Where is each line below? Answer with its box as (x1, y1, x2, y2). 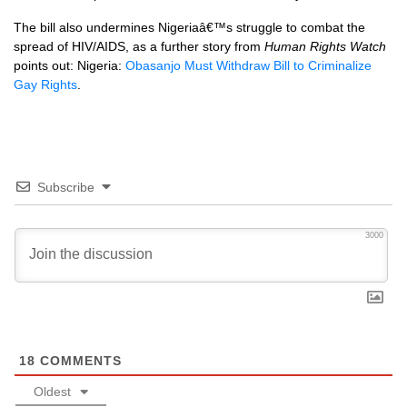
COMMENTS (35, 353, 122, 368)
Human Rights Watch (264, 39, 386, 54)
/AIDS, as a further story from (93, 39, 264, 54)
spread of (14, 39, 72, 54)
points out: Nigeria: (14, 58, 125, 73)
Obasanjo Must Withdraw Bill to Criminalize (125, 58, 372, 73)
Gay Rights (14, 77, 77, 92)
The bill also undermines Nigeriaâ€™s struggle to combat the (14, 20, 365, 35)
